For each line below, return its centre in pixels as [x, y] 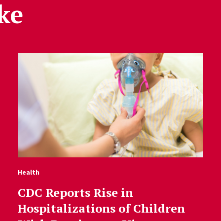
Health [28, 172]
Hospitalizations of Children [101, 208]
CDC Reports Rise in [75, 192]
